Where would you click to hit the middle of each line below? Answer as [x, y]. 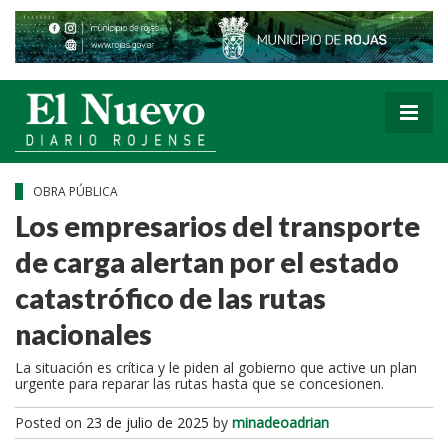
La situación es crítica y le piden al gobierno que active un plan [216, 367]
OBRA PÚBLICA [77, 191]
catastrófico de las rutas [170, 297]
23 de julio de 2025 [147, 422]
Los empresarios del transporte [217, 225]
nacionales [86, 333]
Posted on [50, 422]
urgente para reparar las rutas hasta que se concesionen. [201, 383]
